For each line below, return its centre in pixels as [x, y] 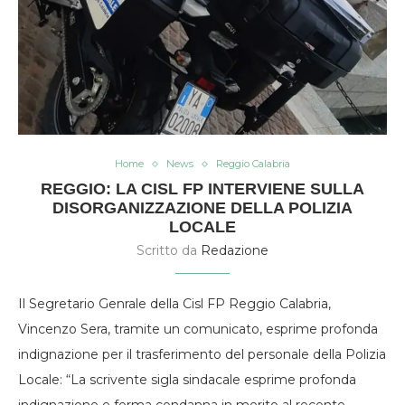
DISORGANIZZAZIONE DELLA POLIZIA [202, 208]
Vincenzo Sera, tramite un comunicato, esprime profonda [198, 330]
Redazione [235, 251]
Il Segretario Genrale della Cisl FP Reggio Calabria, [174, 304]
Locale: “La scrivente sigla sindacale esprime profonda [187, 380]
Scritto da [169, 251]
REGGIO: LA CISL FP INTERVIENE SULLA [202, 189]
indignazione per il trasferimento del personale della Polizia [202, 355]
